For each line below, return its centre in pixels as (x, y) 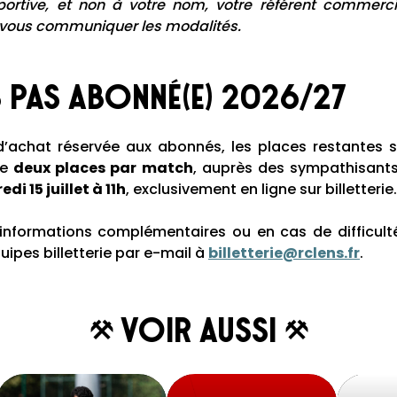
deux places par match (103, 168)
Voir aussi (198, 331)
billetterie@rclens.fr (284, 253)
